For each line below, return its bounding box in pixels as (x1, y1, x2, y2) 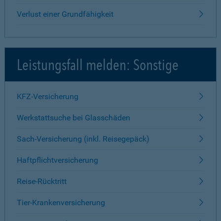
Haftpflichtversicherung (17, 155, 98, 165)
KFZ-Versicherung (17, 92, 78, 101)
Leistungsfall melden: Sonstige (17, 56, 179, 74)
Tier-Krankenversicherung (17, 198, 105, 207)
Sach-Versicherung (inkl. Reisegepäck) (17, 134, 149, 144)
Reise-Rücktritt (17, 177, 67, 186)
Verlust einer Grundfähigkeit (17, 9, 113, 19)
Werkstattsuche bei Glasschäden (17, 113, 130, 122)
